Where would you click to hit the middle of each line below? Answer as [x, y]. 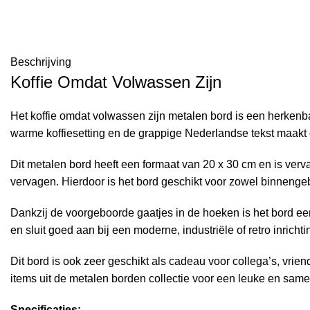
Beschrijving [41, 62]
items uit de [40, 279]
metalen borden [108, 279]
